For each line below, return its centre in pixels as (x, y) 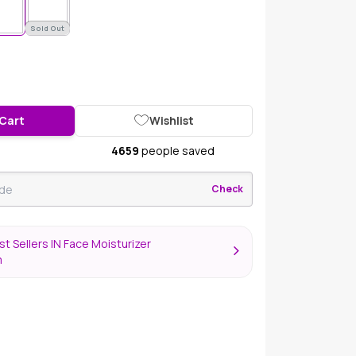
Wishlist (171, 120)
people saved (176, 151)
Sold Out (48, 28)
